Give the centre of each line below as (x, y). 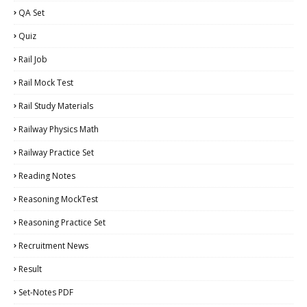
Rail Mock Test (46, 82)
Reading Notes (47, 175)
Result (30, 269)
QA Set (32, 12)
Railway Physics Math (59, 129)
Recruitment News (53, 245)
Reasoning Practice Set (62, 222)
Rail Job (33, 59)
